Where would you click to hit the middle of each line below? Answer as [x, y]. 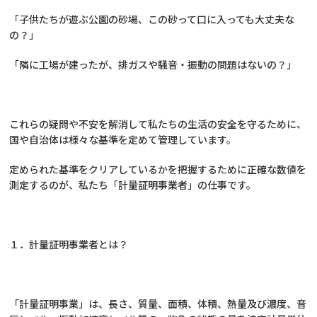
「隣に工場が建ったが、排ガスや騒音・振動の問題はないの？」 [153, 64]
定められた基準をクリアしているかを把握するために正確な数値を [158, 169]
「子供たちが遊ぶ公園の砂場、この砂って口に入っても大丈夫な [152, 19]
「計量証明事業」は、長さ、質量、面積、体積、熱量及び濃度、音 [158, 304]
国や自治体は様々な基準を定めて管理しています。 [123, 139]
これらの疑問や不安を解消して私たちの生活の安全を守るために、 [158, 124]
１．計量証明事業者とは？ [69, 244]
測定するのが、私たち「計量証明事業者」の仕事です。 [133, 185]
